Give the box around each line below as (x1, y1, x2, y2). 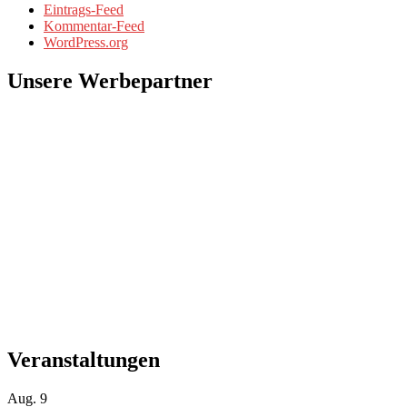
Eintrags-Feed (44, 2, 124, 18)
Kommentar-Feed (44, 18, 144, 35)
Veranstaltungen (7, 347, 160, 372)
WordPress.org (44, 35, 128, 51)
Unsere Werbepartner (7, 68, 213, 93)
